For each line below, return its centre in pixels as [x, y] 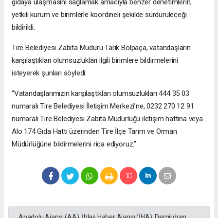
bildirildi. [23, 27]
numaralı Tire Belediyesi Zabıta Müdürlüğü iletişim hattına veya [107, 119]
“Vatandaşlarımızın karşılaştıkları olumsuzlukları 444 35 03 [100, 94]
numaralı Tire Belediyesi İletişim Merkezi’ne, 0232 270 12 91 [103, 106]
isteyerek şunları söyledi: [49, 73]
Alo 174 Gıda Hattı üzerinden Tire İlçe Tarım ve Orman [94, 132]
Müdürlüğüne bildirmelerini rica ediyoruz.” [74, 144]
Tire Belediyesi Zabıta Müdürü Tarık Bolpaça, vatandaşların [101, 48]
